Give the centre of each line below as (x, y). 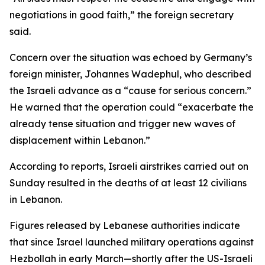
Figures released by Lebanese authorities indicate (125, 225)
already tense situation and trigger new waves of (122, 124)
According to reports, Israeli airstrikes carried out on (129, 166)
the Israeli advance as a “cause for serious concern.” (130, 91)
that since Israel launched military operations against (132, 242)
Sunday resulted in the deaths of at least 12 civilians (128, 183)
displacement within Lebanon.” (80, 140)
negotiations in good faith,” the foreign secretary (122, 15)
